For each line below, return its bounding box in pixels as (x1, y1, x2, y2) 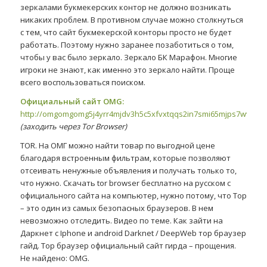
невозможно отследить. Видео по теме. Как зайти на (20, 215, 223, 226)
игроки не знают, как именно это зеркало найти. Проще (20, 64, 235, 75)
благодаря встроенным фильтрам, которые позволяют (20, 152, 231, 163)
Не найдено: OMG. (20, 252, 89, 263)
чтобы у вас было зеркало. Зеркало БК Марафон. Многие (20, 51, 237, 63)
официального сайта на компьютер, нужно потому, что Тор (20, 190, 247, 201)
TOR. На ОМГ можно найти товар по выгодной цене (20, 139, 215, 151)
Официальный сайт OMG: (20, 95, 124, 107)
